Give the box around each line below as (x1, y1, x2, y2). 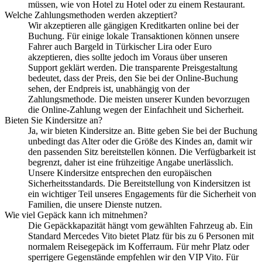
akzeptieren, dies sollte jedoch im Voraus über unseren (28, 51, 227, 62)
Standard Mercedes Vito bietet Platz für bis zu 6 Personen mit (28, 230, 254, 241)
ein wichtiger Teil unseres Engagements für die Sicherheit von (28, 188, 256, 199)
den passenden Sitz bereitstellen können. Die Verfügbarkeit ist (28, 146, 256, 157)
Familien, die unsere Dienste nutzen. (28, 199, 162, 209)
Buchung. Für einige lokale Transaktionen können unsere (28, 30, 239, 41)
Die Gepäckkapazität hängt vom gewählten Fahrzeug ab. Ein (28, 220, 253, 230)
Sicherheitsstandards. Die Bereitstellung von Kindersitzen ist (28, 178, 250, 188)
